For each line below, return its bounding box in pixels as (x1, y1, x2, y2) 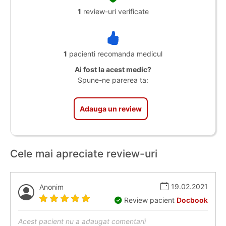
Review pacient (124, 196, 177, 205)
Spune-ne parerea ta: (78, 76, 148, 85)
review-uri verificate (81, 7, 149, 16)
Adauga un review (79, 104, 142, 114)
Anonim (39, 182, 64, 191)
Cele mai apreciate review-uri (10, 147, 157, 160)
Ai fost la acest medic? (75, 65, 151, 74)
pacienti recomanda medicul (67, 49, 162, 59)
